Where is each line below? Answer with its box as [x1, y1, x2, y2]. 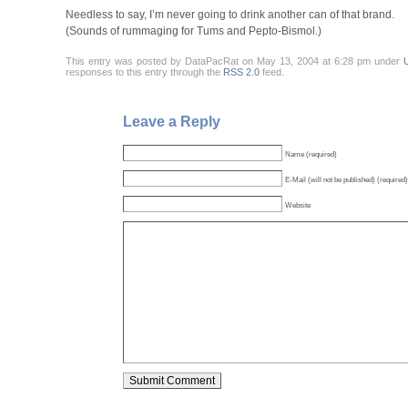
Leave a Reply [122, 113, 220, 129]
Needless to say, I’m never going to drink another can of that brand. [65, 8, 394, 21]
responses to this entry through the [65, 66, 223, 77]
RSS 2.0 [222, 66, 260, 77]
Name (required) [284, 148, 337, 158]
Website [284, 199, 311, 209]
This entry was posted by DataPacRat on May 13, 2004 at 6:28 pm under [65, 55, 404, 66]
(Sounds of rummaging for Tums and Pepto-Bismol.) [65, 25, 321, 37]
